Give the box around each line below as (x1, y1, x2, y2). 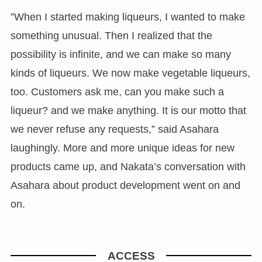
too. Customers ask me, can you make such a (10, 85, 224, 98)
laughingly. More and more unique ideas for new (10, 142, 235, 154)
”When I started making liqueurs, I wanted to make (10, 11, 245, 23)
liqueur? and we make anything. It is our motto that (10, 104, 246, 116)
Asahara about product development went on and (10, 179, 240, 191)
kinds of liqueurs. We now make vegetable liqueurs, (10, 67, 250, 79)
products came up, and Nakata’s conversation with (10, 160, 246, 173)
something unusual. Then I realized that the (10, 29, 212, 42)
